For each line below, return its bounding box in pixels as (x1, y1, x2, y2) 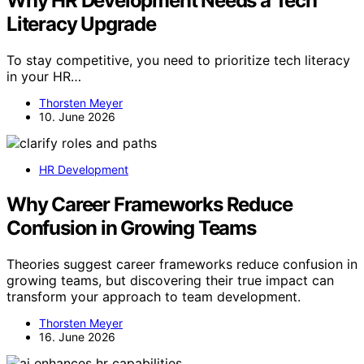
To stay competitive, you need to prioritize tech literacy (6, 52, 350, 69)
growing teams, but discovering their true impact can (6, 272, 334, 288)
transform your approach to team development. (6, 288, 301, 305)
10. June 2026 (39, 110, 115, 124)
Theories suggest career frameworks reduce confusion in (6, 256, 357, 272)
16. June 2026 (39, 330, 115, 344)
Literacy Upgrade (6, 12, 156, 37)
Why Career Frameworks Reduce (6, 193, 292, 217)
